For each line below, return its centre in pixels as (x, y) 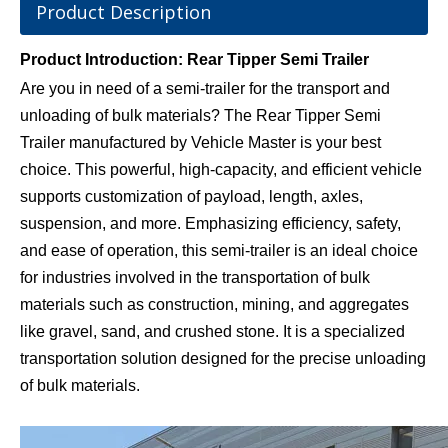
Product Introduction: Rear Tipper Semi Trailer (194, 59)
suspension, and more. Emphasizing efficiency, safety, (210, 223)
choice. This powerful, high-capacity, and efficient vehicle (221, 169)
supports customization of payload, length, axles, (191, 196)
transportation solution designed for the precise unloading (223, 358)
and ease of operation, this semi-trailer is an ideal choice (219, 250)
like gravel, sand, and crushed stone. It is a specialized (212, 331)
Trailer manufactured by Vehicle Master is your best (200, 142)
